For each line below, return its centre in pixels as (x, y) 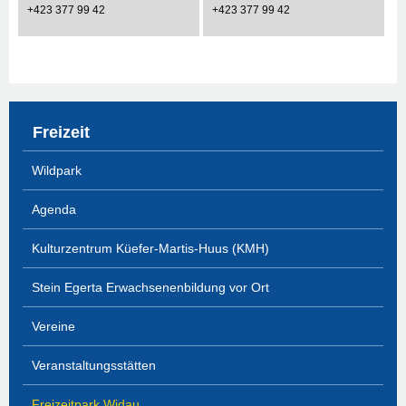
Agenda (54, 210)
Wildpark (57, 171)
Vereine (53, 327)
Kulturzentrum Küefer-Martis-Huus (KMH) (150, 249)
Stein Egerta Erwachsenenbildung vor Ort (150, 288)
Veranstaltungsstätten (94, 366)
